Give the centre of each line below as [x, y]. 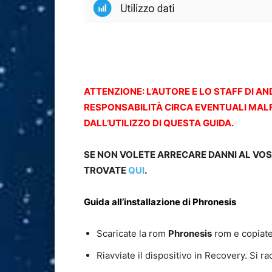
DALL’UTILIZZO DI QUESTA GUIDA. [160, 123]
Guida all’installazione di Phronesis [160, 202]
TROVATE [106, 171]
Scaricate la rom [132, 234]
